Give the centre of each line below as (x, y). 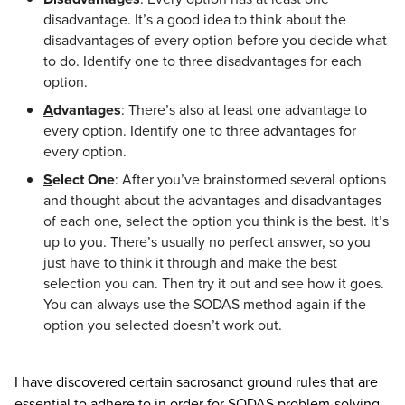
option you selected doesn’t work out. (163, 325)
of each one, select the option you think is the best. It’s (216, 221)
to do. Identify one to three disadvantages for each (202, 61)
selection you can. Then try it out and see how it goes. (214, 283)
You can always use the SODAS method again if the (205, 304)
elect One (84, 179)
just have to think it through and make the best (190, 263)
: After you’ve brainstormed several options (250, 179)
